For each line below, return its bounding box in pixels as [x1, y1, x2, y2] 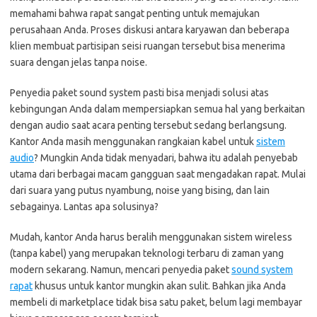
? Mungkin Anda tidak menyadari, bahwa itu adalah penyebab [34, 151, 298, 163]
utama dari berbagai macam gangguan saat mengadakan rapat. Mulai [10, 168, 306, 180]
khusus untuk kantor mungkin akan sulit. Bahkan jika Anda [33, 279, 286, 292]
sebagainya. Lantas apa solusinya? [10, 200, 158, 212]
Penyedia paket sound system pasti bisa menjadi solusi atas [10, 86, 269, 98]
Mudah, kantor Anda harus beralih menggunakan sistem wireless [10, 231, 292, 243]
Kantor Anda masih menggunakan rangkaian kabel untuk [10, 135, 256, 147]
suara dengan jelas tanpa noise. [10, 56, 147, 68]
